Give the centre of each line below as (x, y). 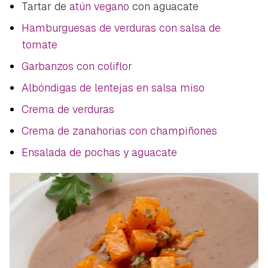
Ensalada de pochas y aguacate (99, 153)
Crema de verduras (68, 109)
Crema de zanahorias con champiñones (119, 131)
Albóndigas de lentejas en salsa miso (113, 88)
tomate (39, 45)
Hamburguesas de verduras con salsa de (121, 28)
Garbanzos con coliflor (77, 66)
